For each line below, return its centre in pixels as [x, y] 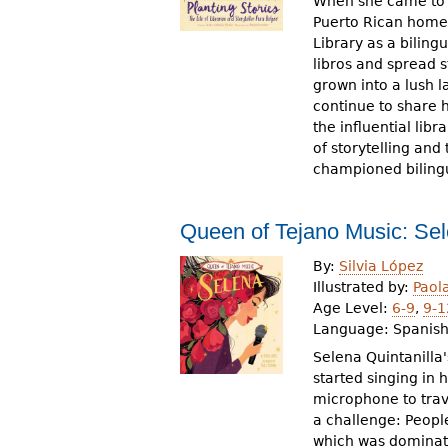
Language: [352, 328]
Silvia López [380, 265]
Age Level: [352, 307]
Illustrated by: [362, 286]
